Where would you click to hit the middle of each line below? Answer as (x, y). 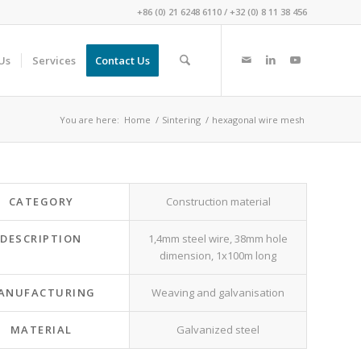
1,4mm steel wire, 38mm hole (218, 239)
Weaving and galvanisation (218, 293)
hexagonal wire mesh (258, 120)
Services (54, 60)
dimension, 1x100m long (218, 255)
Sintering (181, 120)
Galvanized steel (218, 330)
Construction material (218, 201)
